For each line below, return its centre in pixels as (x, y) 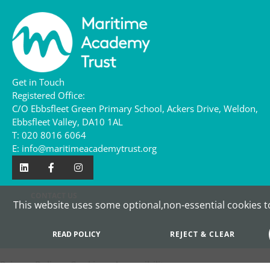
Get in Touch (38, 82)
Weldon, (241, 108)
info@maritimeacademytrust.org (89, 148)
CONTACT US (54, 195)
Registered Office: (49, 95)
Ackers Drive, (194, 108)
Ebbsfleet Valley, (46, 122)
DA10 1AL (102, 122)
